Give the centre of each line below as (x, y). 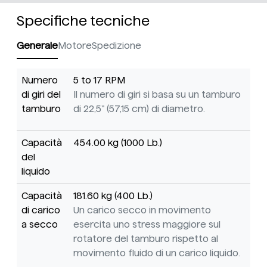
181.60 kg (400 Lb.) (113, 196)
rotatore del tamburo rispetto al (146, 239)
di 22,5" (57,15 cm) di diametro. (139, 109)
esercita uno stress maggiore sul (147, 225)
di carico (41, 210)
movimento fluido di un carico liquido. (157, 253)
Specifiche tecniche (83, 21)
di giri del (41, 95)
